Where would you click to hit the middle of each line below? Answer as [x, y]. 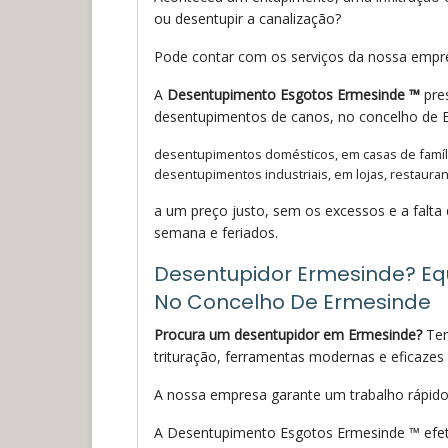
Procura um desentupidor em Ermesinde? [288, 334]
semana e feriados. [216, 232]
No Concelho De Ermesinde [292, 301]
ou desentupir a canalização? [247, 18]
